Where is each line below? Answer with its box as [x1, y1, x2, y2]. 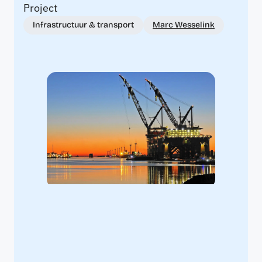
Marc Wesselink [153, 20, 215, 30]
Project [23, 1, 57, 15]
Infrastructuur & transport [33, 20, 134, 30]
